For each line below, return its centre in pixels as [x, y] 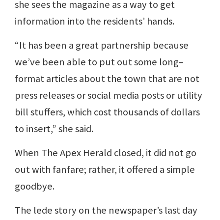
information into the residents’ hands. [95, 21]
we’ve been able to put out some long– [99, 62]
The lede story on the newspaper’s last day [106, 210]
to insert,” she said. [54, 129]
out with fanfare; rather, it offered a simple [105, 169]
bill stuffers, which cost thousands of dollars [107, 112]
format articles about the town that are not [107, 79]
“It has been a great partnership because [102, 45]
